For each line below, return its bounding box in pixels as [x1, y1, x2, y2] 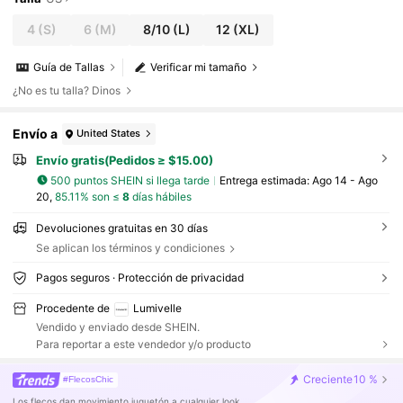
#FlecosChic [63, 373, 114, 384]
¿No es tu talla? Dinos [13, 83, 121, 97]
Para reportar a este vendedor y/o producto [35, 337, 251, 352]
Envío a [13, 126, 58, 142]
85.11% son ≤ [54, 190, 122, 204]
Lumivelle [132, 300, 182, 315]
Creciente [302, 372, 353, 387]
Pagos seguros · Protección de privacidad [35, 270, 244, 284]
